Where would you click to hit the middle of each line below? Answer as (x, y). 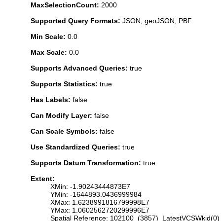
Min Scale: (49, 36)
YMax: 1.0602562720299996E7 (100, 210)
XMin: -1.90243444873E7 (90, 186)
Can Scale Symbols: (65, 131)
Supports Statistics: (65, 84)
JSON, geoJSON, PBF (157, 20)
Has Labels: (52, 99)
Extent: (43, 178)
